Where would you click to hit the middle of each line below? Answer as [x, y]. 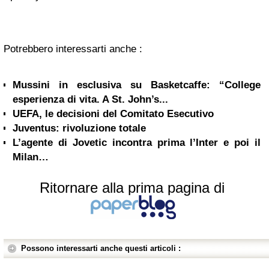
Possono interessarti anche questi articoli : [101, 248]
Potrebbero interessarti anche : [73, 49]
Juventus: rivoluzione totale [79, 128]
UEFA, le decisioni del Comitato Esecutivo [113, 114]
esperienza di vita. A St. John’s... [90, 99]
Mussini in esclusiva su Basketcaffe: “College [137, 85]
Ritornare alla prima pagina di [132, 188]
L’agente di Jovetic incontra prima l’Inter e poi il [137, 143]
